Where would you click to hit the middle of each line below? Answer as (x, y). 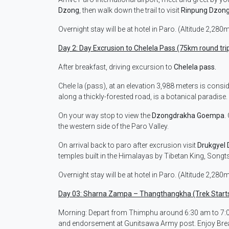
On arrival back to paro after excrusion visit (128, 145)
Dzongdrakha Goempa (188, 116)
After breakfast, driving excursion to (115, 67)
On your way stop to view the (105, 116)
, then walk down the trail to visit (130, 10)
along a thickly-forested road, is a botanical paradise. (143, 97)
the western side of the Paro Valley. (113, 127)
